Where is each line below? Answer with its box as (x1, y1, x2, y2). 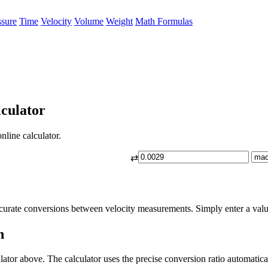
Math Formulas (135, 16, 193, 26)
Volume (74, 16, 103, 26)
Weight (106, 16, 133, 26)
